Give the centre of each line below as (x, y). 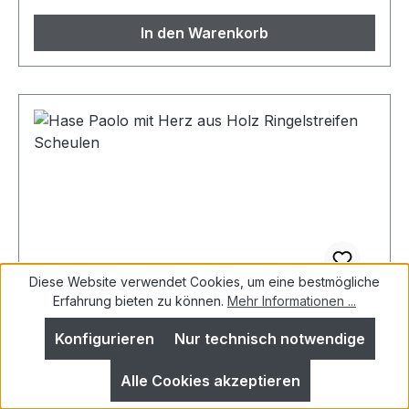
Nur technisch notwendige (270, 339)
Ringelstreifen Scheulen (131, 335)
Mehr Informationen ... (292, 301)
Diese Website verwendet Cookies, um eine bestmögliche (204, 282)
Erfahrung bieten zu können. (140, 301)
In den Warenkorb (204, 32)
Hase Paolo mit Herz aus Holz (152, 315)
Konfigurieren (105, 339)
